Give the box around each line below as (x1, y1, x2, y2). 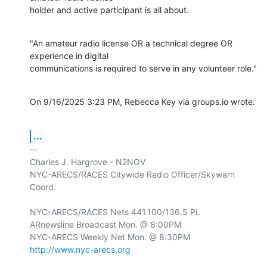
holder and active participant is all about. (30, 4, 189, 15)
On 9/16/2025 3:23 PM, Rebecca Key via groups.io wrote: (30, 96, 255, 107)
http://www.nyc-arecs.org (30, 244, 131, 254)
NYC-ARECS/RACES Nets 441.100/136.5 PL (30, 206, 200, 217)
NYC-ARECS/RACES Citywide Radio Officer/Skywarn (30, 169, 235, 179)
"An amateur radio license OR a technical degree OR (30, 38, 232, 48)
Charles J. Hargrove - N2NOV (30, 156, 145, 167)
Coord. (30, 181, 56, 192)
